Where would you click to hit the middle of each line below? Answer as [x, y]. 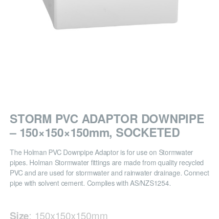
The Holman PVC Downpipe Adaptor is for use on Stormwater [101, 152]
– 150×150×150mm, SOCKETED [95, 132]
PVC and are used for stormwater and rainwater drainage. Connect [109, 173]
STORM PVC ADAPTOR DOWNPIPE [107, 119]
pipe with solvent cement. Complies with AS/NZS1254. [90, 183]
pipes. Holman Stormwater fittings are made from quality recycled [107, 163]
